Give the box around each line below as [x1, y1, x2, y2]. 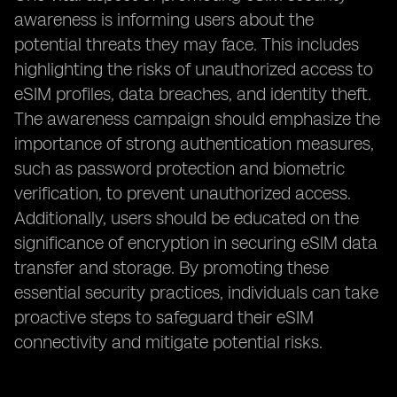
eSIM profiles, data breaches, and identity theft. [14, 83, 371, 105]
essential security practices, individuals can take [14, 282, 378, 303]
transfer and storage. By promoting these [14, 257, 329, 278]
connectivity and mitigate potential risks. [14, 331, 323, 353]
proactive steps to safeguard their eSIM [14, 307, 314, 328]
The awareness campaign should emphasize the [14, 108, 380, 129]
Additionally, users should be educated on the [14, 207, 359, 229]
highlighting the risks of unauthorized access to [14, 58, 373, 80]
